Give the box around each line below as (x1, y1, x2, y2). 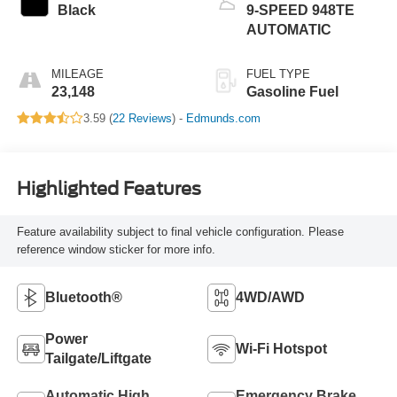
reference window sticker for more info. (16, 242, 215, 256)
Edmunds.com (185, 111, 261, 125)
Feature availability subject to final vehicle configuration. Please (16, 224, 344, 238)
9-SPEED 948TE (246, 2, 354, 18)
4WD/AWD (236, 289, 305, 305)
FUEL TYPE (246, 66, 310, 81)
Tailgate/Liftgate (44, 350, 152, 366)
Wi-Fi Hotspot (236, 340, 327, 356)
